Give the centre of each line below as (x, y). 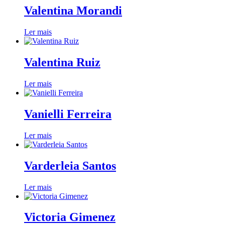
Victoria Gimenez (70, 217)
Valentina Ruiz (62, 62)
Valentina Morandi (73, 11)
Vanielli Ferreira (68, 114)
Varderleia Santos (70, 165)
